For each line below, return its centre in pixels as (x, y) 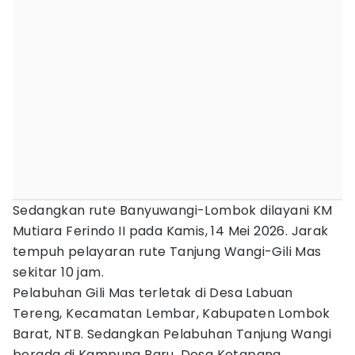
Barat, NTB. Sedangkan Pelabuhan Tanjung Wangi (172, 334)
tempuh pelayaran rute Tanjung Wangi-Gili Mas (167, 252)
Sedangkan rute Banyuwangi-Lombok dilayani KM (173, 210)
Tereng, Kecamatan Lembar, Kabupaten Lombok (172, 313)
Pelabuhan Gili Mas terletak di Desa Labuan (153, 293)
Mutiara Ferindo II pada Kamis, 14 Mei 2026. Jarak (171, 231)
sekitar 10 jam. (59, 272)
